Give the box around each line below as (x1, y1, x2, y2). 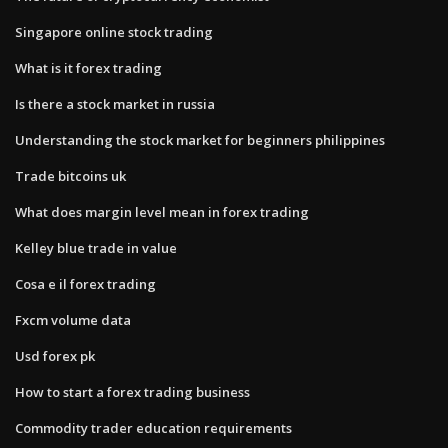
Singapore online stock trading (15, 22, 213, 41)
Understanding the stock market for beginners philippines (15, 130, 385, 149)
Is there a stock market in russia (15, 94, 215, 113)
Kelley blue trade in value (15, 238, 177, 257)
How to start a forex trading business (15, 382, 250, 401)
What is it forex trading (15, 58, 162, 77)
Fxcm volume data (15, 310, 131, 329)
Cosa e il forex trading (15, 274, 156, 293)
